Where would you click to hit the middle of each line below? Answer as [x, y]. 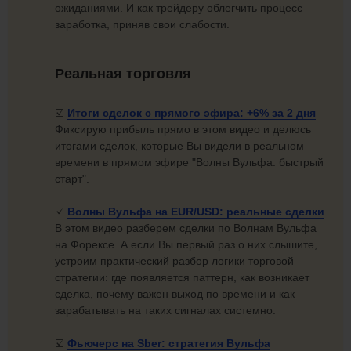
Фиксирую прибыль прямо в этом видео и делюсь [183, 130]
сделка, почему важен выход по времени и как [175, 294]
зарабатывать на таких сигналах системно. [165, 311]
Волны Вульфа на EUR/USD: [147, 212]
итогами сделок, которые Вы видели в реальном [179, 146]
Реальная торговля [123, 73]
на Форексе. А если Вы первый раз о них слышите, [186, 245]
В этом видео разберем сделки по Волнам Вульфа [186, 228]
